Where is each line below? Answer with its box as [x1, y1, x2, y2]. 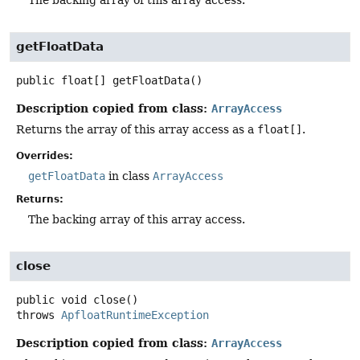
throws [16, 309, 61, 322]
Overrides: [16, 149, 73, 162]
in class [105, 169, 153, 182]
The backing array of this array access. [28, 212, 245, 226]
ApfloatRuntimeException [61, 309, 209, 322]
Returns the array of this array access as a [16, 122, 257, 136]
